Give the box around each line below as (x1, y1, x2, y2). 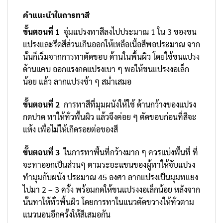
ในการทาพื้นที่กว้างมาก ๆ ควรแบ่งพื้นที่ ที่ (60, 146, 198, 157)
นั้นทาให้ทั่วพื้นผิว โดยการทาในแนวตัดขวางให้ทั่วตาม (23, 196, 194, 207)
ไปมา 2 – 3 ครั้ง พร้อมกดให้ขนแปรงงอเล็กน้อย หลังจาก (23, 184, 200, 195)
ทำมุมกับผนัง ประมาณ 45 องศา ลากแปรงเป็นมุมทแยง (23, 171, 198, 182)
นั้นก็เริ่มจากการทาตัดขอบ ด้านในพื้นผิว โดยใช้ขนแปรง (23, 51, 200, 62)
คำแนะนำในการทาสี (23, 10, 90, 20)
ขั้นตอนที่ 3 (23, 146, 60, 157)
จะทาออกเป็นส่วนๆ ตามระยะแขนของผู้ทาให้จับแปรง (23, 159, 195, 170)
